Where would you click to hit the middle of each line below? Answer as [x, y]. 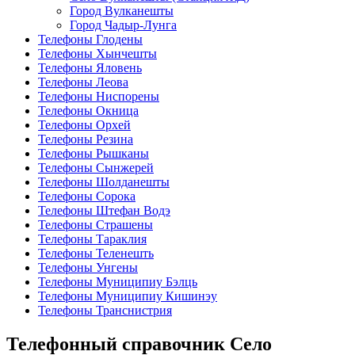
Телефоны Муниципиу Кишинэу [128, 296]
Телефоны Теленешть [96, 254]
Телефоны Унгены [88, 268]
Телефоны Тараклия [92, 239]
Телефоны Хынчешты [97, 54]
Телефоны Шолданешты [104, 182]
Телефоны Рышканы [94, 154]
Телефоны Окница [88, 111]
